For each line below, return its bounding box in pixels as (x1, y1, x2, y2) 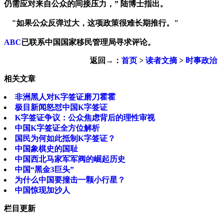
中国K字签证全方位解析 (15, 124, 100, 133)
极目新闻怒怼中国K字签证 (15, 103, 108, 112)
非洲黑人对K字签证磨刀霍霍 (15, 93, 115, 102)
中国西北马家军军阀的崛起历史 (15, 155, 125, 164)
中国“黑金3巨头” (15, 165, 74, 174)
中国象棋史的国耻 (15, 145, 78, 153)
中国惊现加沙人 (15, 186, 70, 195)
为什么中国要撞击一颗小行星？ (15, 176, 125, 184)
